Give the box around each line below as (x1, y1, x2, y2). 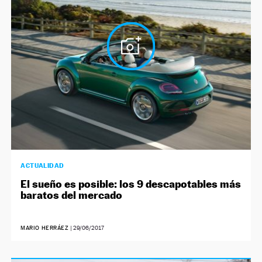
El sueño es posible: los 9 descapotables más (20, 177, 242, 190)
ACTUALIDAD (20, 161, 64, 170)
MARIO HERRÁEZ (20, 224, 69, 231)
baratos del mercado (20, 188, 123, 201)
